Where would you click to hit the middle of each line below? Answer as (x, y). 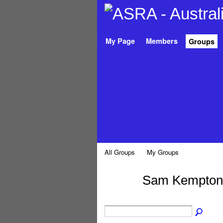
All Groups (119, 152)
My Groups (163, 152)
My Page (120, 41)
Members (162, 41)
